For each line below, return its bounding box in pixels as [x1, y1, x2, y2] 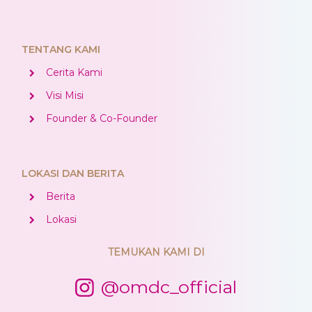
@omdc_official [100, 276, 237, 297]
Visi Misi [46, 89, 84, 102]
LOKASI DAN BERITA [22, 167, 124, 180]
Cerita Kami [46, 66, 103, 79]
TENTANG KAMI [22, 43, 100, 56]
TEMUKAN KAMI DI [107, 246, 205, 258]
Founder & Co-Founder [46, 112, 158, 125]
